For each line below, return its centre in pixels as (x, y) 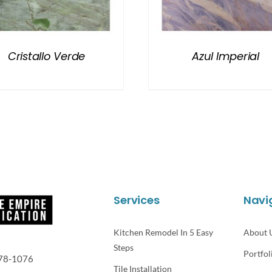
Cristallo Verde (46, 56)
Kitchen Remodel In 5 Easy (164, 233)
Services (137, 200)
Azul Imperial (226, 56)
